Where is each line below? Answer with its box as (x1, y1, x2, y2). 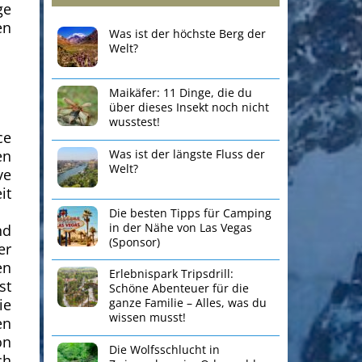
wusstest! (109, 114, 161, 129)
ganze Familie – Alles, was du (109, 295, 267, 311)
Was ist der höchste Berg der (109, 26, 267, 41)
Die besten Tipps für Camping (109, 204, 272, 221)
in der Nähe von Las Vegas (109, 219, 253, 235)
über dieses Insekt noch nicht (109, 99, 270, 115)
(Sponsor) (109, 234, 161, 250)
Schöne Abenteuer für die (109, 280, 250, 297)
